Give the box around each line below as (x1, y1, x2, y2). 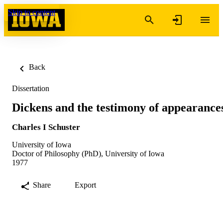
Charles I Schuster (12, 122, 80, 132)
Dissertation (12, 84, 49, 93)
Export (75, 180, 96, 189)
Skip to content (8, 8, 55, 16)
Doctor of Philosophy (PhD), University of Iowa (12, 149, 164, 158)
